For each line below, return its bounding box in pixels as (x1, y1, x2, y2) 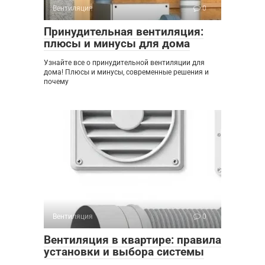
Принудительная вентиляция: (44, 25, 203, 39)
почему (44, 77, 69, 86)
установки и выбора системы (44, 245, 204, 259)
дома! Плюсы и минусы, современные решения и (44, 68, 209, 77)
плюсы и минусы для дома (44, 37, 190, 51)
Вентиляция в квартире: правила (44, 233, 221, 247)
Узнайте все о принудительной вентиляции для (44, 59, 205, 67)
